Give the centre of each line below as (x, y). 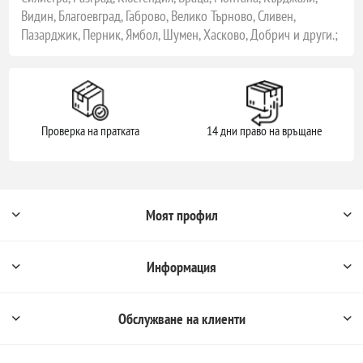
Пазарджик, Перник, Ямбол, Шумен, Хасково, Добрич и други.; (180, 34)
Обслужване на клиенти (181, 318)
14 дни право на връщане (264, 130)
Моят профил (181, 215)
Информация (181, 267)
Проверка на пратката (90, 130)
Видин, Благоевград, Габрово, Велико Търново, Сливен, (159, 15)
